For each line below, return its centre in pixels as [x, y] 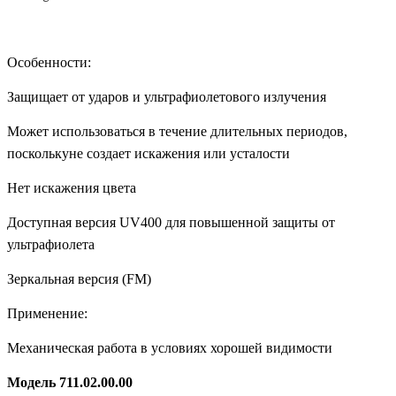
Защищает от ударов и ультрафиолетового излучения [167, 97]
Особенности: [49, 63]
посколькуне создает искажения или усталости [148, 154]
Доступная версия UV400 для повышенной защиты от [171, 223]
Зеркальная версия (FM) [79, 279]
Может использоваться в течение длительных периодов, [177, 132]
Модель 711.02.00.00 [70, 383]
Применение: [47, 314]
